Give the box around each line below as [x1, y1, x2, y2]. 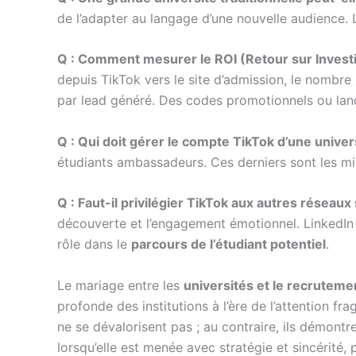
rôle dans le [57, 236, 131, 253]
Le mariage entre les [57, 277, 184, 293]
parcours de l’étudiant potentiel [131, 236, 326, 253]
